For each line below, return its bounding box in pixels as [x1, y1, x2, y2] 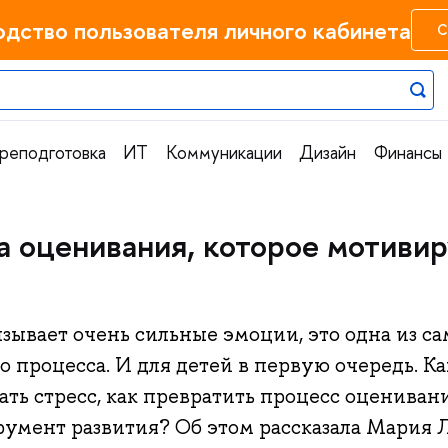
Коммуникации [165, 140, 282, 165]
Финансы [373, 140, 442, 165]
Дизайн [299, 140, 357, 165]
